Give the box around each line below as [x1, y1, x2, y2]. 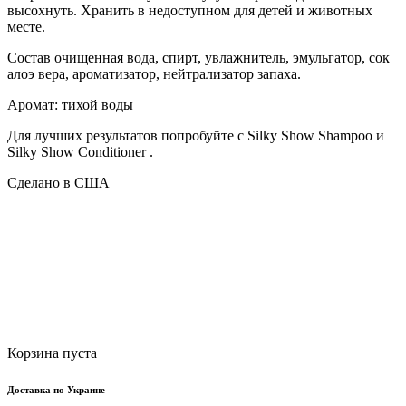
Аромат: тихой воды [7, 97, 133, 113]
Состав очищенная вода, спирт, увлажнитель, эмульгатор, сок [7, 50, 390, 66]
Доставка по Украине [7, 384, 105, 396]
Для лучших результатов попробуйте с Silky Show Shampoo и [7, 128, 384, 144]
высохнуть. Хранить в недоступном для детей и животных [7, 3, 372, 19]
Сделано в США [7, 175, 110, 191]
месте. [7, 19, 45, 35]
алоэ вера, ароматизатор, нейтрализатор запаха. [7, 66, 301, 82]
